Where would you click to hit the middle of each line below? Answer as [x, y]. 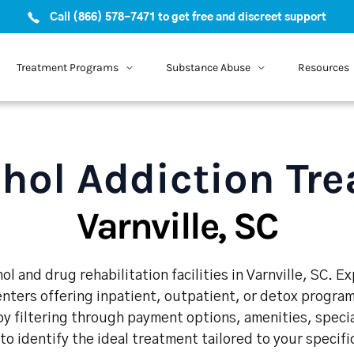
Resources [323, 67]
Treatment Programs [67, 67]
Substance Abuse [208, 67]
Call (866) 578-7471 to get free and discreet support [188, 17]
